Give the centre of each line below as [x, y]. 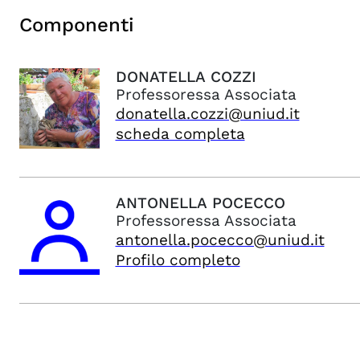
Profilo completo [178, 260]
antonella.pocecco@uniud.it [220, 240]
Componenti [77, 25]
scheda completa [180, 134]
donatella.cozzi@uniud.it [207, 114]
